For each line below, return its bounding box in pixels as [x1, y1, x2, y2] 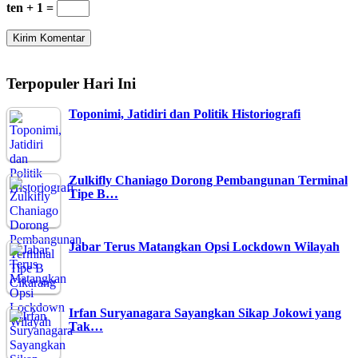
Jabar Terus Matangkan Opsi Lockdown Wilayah [69, 240, 340, 254]
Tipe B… [69, 187, 118, 201]
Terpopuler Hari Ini [6, 74, 136, 92]
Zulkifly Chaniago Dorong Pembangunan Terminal [69, 173, 348, 188]
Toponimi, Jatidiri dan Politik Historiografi [69, 107, 300, 121]
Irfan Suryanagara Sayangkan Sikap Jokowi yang [69, 306, 341, 320]
